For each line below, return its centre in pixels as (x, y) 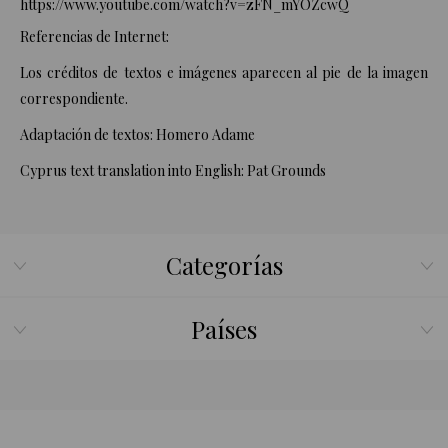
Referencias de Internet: (94, 37)
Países (224, 329)
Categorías (224, 265)
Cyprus (43, 171)
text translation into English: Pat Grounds (196, 171)
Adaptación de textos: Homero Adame (137, 135)
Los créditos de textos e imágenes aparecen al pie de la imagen (224, 73)
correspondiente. (74, 99)
